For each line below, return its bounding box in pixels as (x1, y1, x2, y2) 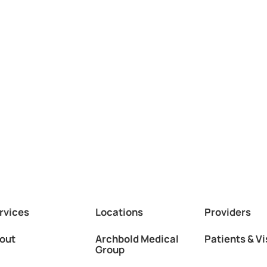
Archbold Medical (95, 232, 179, 246)
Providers (204, 204, 251, 219)
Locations (95, 204, 144, 219)
